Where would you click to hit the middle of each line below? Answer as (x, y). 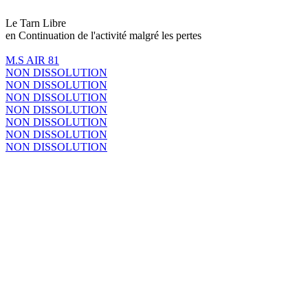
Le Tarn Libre (36, 23)
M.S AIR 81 (32, 60)
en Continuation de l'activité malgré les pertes (103, 35)
